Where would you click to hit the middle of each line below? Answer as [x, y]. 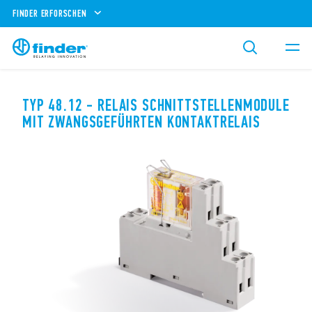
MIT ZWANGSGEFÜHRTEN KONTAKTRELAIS [141, 122]
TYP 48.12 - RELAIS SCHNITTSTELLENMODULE [156, 105]
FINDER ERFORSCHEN [50, 13]
